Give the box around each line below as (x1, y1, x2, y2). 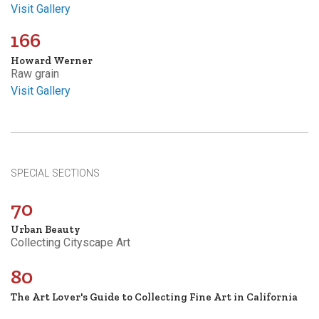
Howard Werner (11, 53, 93, 67)
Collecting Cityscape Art (11, 235, 130, 249)
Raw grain (11, 66, 59, 80)
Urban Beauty (11, 222, 80, 236)
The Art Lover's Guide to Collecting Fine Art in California (11, 290, 298, 303)
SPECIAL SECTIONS (11, 167, 100, 179)
